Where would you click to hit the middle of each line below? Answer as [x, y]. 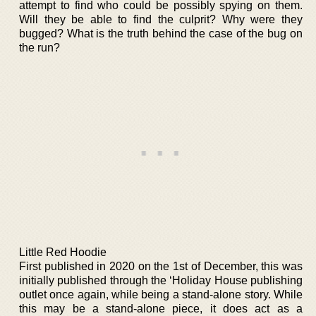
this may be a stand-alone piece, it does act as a [161, 308]
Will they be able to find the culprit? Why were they [161, 19]
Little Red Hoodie [63, 252]
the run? [39, 47]
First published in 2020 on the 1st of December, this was [161, 266]
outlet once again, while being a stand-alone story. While [161, 294]
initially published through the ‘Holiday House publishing [161, 280]
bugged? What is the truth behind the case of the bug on [161, 33]
